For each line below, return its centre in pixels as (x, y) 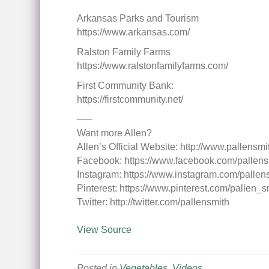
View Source (104, 230)
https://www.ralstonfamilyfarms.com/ (152, 66)
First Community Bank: (125, 86)
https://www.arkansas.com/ (133, 32)
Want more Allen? (114, 133)
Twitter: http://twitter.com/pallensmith (153, 202)
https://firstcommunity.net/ (130, 99)
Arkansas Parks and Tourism (138, 18)
